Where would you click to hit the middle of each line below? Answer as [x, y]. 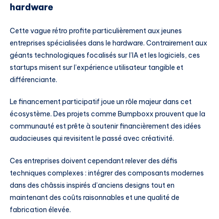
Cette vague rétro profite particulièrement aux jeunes [96, 31]
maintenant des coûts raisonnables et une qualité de [95, 198]
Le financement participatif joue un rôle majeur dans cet [101, 102]
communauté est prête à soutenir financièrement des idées [105, 126]
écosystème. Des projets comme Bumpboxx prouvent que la [108, 114]
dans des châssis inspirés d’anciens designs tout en [92, 186]
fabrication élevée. [40, 210]
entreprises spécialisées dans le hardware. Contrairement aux [109, 43]
